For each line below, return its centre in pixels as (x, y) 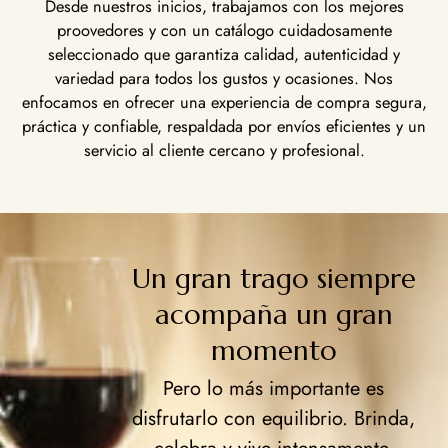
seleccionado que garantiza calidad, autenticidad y (224, 54)
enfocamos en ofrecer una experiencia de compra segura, (224, 102)
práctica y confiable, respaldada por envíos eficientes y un (224, 126)
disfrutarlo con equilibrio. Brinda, (274, 419)
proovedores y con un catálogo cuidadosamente (224, 30)
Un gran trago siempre (273, 278)
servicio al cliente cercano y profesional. (224, 150)
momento (273, 350)
